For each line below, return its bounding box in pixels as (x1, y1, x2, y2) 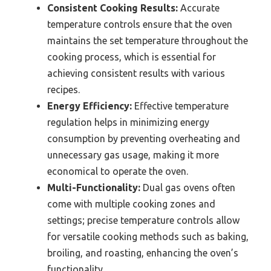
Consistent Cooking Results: (47, 2, 178, 13)
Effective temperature (132, 100, 229, 111)
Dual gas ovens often (140, 181, 235, 193)
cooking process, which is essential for (47, 51, 216, 62)
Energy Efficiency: (47, 100, 132, 111)
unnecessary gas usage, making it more (47, 149, 219, 160)
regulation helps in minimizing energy (47, 116, 209, 128)
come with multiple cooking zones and (47, 198, 215, 209)
